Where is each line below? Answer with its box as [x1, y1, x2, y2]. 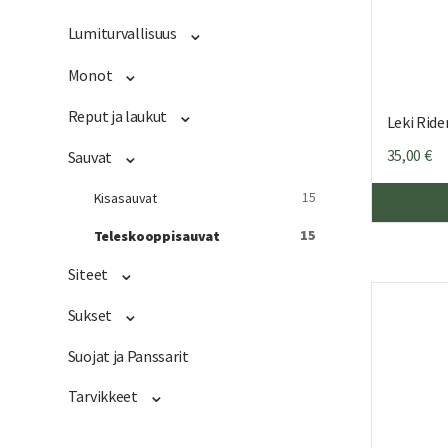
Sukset [67, 304, 112, 325]
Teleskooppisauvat [93, 226, 221, 245]
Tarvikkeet [67, 386, 138, 407]
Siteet [67, 263, 108, 284]
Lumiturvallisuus [67, 23, 177, 44]
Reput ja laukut [67, 105, 168, 126]
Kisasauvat [93, 188, 158, 207]
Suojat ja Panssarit [67, 346, 189, 367]
